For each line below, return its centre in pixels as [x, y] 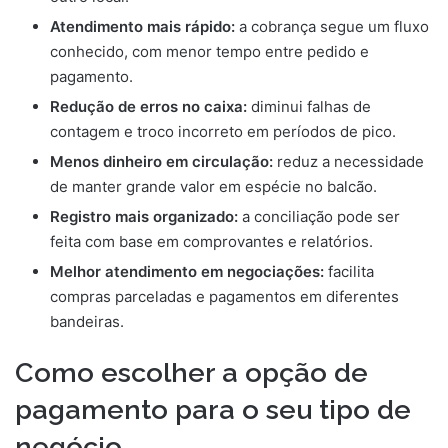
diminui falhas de [309, 107]
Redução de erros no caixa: [148, 107]
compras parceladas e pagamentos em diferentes [224, 297]
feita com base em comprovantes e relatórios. [211, 242]
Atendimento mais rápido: [142, 27]
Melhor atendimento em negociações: [187, 272]
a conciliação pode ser [319, 217]
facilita [349, 272]
